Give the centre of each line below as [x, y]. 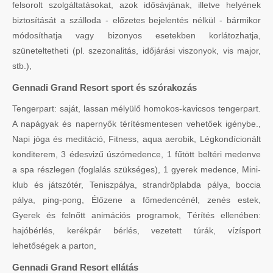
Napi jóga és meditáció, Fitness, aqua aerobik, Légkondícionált [136, 139]
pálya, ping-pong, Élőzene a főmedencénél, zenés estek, [136, 200]
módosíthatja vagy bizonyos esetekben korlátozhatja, [136, 35]
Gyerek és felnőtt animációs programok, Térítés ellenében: [136, 215]
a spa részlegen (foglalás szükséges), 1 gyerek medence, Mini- [136, 169]
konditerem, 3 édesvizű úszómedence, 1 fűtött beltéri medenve [136, 154]
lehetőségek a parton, [54, 245]
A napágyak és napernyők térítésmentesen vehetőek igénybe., [136, 123]
